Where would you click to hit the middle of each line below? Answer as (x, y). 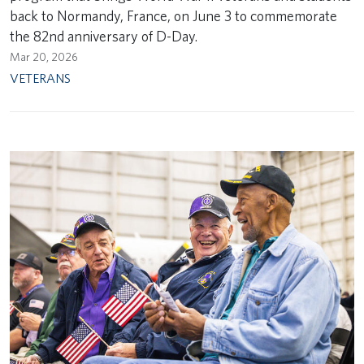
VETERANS (40, 79)
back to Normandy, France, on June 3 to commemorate (173, 15)
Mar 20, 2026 (44, 57)
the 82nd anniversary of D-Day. (104, 36)
